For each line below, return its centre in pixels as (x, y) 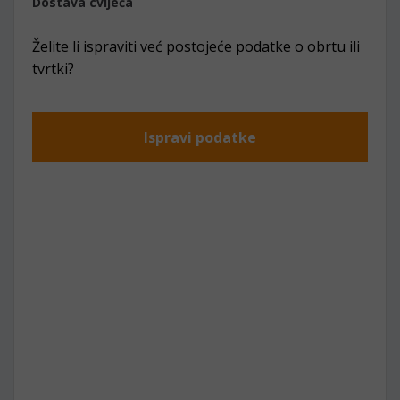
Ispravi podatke (200, 137)
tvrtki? (53, 69)
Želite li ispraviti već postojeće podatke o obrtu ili (196, 46)
